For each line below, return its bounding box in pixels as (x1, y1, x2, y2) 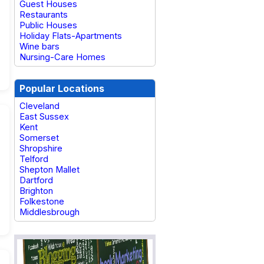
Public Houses (19, 20, 77, 31)
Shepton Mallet (19, 164, 80, 175)
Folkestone (19, 196, 64, 207)
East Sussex (19, 111, 69, 122)
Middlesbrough (19, 207, 80, 217)
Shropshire (19, 143, 62, 154)
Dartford (19, 175, 53, 186)
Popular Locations (19, 82, 104, 94)
